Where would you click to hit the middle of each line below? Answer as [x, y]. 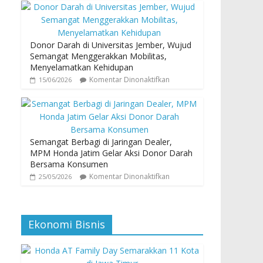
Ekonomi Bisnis [67, 224]
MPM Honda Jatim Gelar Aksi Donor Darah [111, 153]
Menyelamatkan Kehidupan [82, 67]
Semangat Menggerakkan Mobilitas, [98, 56]
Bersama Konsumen [69, 164]
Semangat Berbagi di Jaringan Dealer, [101, 141]
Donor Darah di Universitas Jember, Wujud [111, 45]
